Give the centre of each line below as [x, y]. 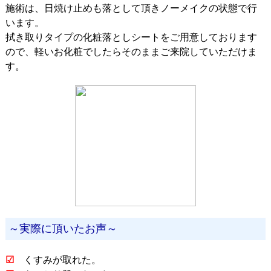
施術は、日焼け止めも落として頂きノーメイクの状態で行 [131, 8]
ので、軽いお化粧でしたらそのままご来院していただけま [131, 51]
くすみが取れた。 [62, 259]
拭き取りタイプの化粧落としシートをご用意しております [131, 37]
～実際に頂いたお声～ [63, 228]
